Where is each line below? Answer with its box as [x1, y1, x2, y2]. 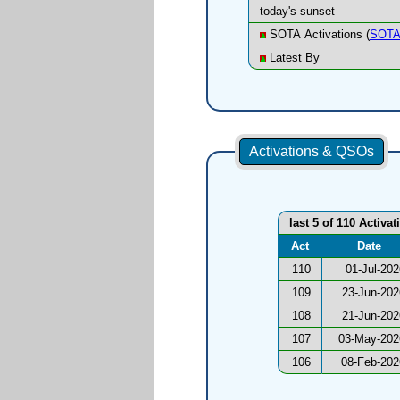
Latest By [265, 51, 320, 65]
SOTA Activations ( [265, 28, 370, 42]
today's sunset [259, 4, 335, 19]
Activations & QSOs [248, 144, 374, 160]
